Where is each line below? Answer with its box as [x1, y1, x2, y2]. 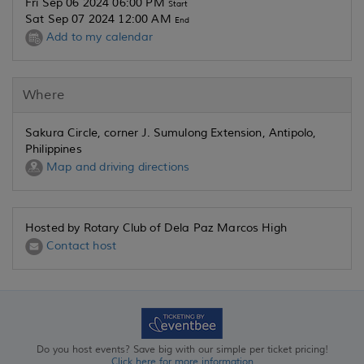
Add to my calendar [43, 30, 153, 45]
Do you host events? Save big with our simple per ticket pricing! [36, 344, 328, 357]
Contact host [43, 239, 117, 253]
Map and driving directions [43, 160, 190, 175]
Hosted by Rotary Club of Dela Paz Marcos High [25, 221, 287, 235]
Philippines [25, 142, 82, 156]
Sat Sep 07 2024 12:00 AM [25, 12, 175, 26]
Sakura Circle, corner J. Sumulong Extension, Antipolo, [25, 126, 317, 140]
